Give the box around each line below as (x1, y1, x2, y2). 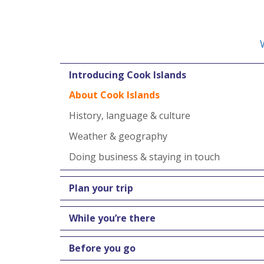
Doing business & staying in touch (69, 150, 220, 163)
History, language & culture (69, 109, 190, 122)
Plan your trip (69, 181, 133, 194)
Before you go (69, 242, 136, 255)
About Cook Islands (69, 88, 160, 101)
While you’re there (69, 212, 156, 225)
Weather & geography (69, 130, 167, 143)
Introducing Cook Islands (69, 68, 186, 81)
